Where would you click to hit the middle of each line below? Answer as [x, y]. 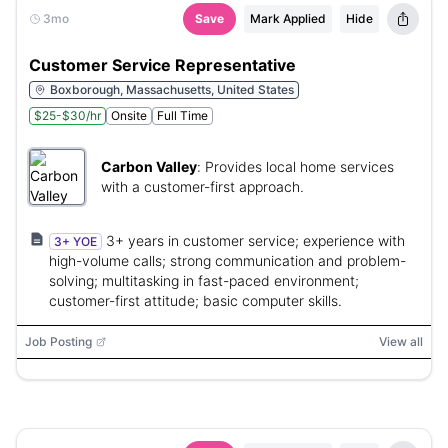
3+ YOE [75, 241]
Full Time [182, 115]
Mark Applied [288, 18]
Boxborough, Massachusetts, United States [172, 89]
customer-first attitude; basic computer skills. [195, 300]
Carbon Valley [149, 166]
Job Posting [58, 341]
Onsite [129, 115]
